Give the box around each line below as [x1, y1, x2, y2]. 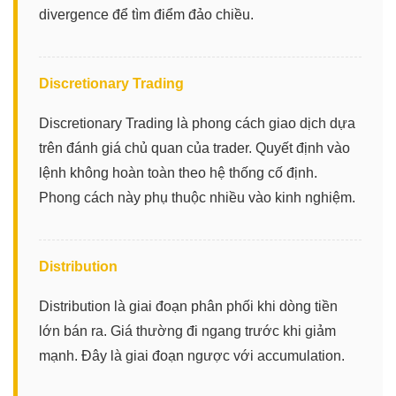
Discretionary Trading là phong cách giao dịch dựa [39, 115, 355, 131]
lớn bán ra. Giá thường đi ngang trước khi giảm [39, 323, 336, 339]
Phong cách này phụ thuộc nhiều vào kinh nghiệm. [39, 189, 355, 205]
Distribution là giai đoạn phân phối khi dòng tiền [39, 298, 338, 314]
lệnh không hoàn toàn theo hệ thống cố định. [39, 164, 317, 180]
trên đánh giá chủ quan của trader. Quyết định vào [39, 140, 350, 156]
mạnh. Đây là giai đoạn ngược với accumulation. [39, 347, 345, 363]
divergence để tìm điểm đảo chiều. [39, 6, 254, 22]
